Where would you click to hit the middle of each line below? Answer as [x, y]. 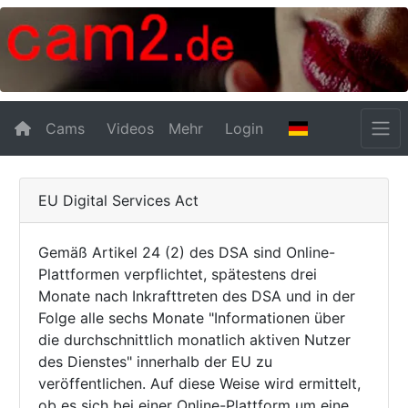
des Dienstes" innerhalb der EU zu [155, 361]
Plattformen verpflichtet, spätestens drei [178, 274]
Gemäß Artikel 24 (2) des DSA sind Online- [187, 252]
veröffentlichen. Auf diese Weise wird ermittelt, [199, 383]
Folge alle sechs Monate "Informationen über [192, 317]
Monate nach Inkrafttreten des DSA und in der [197, 296]
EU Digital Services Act [118, 200]
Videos [130, 128]
